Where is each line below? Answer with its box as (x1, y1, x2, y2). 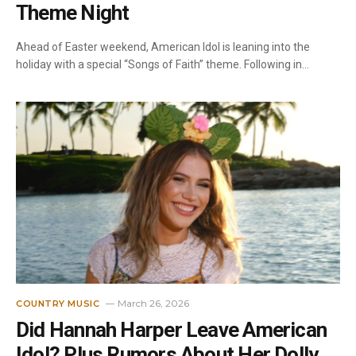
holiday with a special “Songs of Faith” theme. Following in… (16, 57, 309, 71)
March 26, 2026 (118, 297, 190, 309)
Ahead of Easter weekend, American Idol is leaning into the (16, 40, 310, 53)
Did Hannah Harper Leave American (16, 318, 327, 342)
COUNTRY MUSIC (16, 298, 100, 309)
